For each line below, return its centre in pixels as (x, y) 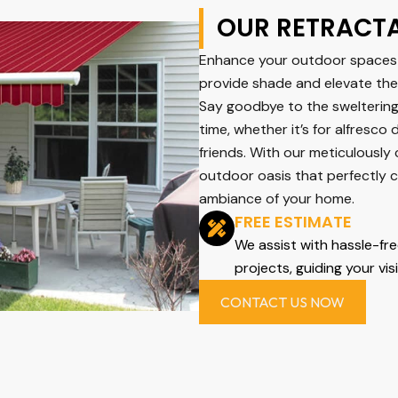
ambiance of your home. (277, 199)
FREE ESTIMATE (293, 222)
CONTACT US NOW (283, 302)
